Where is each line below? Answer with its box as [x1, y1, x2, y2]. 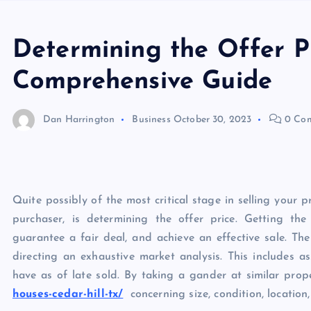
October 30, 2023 [173, 114, 252, 125]
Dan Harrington [43, 114, 115, 125]
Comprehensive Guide [12, 69, 273, 94]
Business [132, 114, 171, 125]
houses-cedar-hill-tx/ [12, 289, 124, 300]
